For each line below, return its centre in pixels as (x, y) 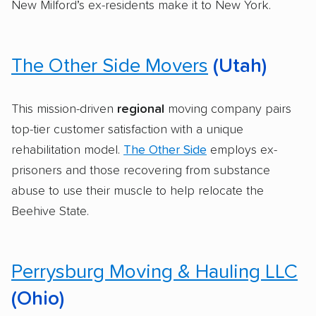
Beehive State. (50, 211)
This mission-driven (64, 109)
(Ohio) (38, 299)
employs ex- (242, 150)
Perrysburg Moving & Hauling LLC (154, 272)
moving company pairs (228, 109)
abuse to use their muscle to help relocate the (138, 191)
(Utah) (237, 66)
